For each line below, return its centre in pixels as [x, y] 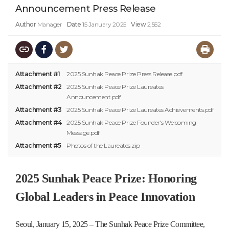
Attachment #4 [39, 122]
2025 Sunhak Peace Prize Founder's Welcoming [131, 122]
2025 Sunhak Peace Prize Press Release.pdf [124, 74]
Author [26, 24]
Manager [49, 24]
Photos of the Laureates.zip [103, 145]
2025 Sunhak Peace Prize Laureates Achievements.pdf [140, 109]
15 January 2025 [104, 24]
